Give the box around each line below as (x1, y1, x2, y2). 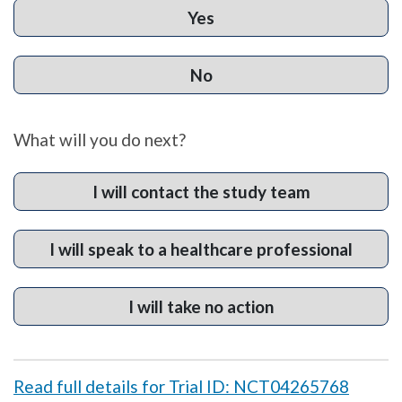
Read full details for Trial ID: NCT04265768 (13, 376, 349, 398)
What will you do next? (13, 129, 186, 151)
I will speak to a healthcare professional (49, 239, 353, 260)
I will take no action (128, 296, 274, 318)
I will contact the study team (92, 181, 310, 203)
